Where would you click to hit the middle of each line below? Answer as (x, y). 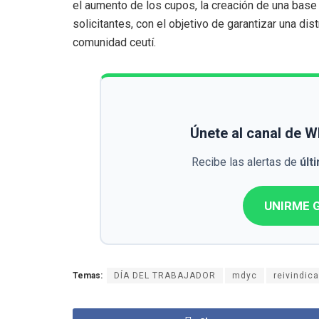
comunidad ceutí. (114, 42)
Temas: (88, 275)
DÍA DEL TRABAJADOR (165, 275)
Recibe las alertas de (246, 162)
